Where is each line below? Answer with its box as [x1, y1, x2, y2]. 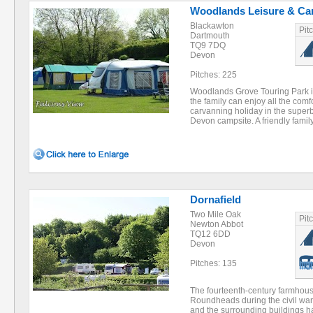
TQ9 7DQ [190, 41, 226, 50]
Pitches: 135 [190, 259, 237, 268]
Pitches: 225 [190, 70, 237, 80]
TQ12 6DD [190, 229, 231, 239]
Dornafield [190, 194, 241, 205]
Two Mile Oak [190, 210, 241, 219]
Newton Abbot [190, 219, 243, 229]
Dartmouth [190, 31, 230, 41]
